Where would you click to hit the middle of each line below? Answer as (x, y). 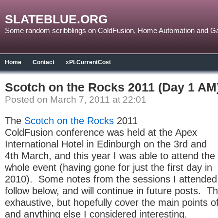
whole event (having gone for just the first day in (109, 167)
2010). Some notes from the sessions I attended (111, 179)
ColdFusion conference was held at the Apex (101, 132)
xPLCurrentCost (88, 62)
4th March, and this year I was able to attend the (110, 156)
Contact (44, 62)
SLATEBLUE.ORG (56, 19)
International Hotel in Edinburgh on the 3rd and (106, 144)
